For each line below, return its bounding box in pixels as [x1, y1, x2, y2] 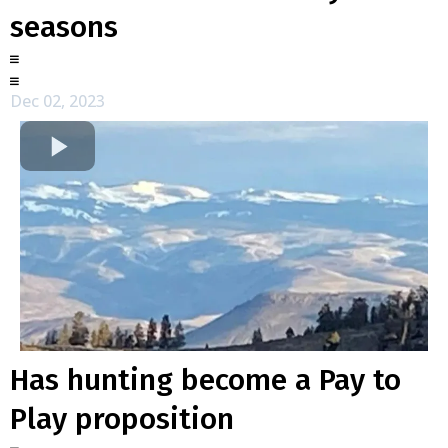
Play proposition [10, 400, 234, 437]
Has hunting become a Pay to [10, 361, 401, 398]
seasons [10, 9, 118, 45]
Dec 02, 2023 [10, 90, 105, 112]
